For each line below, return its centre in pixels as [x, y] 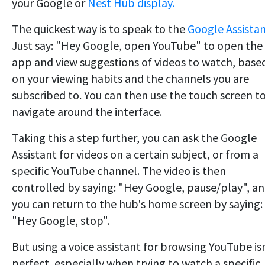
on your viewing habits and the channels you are [130, 79]
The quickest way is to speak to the [100, 29]
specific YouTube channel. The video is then [119, 171]
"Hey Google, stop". [61, 221]
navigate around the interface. [87, 112]
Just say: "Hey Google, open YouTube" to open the [137, 46]
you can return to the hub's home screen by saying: [137, 204]
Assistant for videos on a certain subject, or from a [135, 154]
